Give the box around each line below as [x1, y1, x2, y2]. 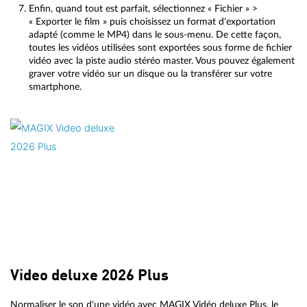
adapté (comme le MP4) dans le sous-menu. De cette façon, [29, 29, 281, 40]
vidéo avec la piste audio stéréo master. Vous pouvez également [29, 55, 295, 66]
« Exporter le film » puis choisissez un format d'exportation [29, 16, 275, 27]
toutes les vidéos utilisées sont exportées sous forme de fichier [29, 42, 292, 53]
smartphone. [29, 81, 82, 92]
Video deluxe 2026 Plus [10, 269, 169, 284]
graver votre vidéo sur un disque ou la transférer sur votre [29, 68, 272, 79]
